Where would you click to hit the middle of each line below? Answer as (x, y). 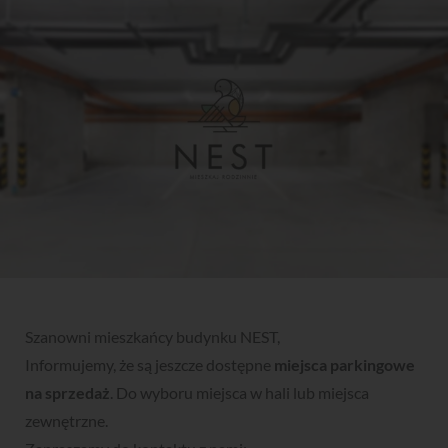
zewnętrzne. (66, 420)
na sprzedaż (67, 392)
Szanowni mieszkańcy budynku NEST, (152, 336)
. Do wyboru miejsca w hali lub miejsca (239, 392)
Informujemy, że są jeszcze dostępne (149, 364)
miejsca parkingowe (344, 364)
